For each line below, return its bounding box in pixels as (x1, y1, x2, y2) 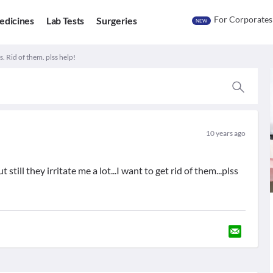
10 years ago (205, 129, 246, 138)
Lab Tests (46, 15, 85, 27)
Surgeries (96, 15, 137, 27)
